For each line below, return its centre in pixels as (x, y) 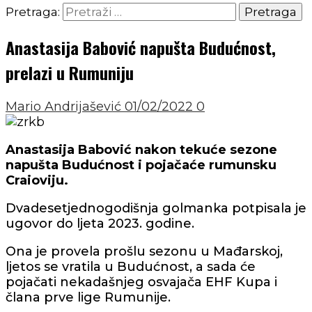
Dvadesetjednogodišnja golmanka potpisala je (156, 208)
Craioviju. (37, 180)
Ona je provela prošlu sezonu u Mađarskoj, (144, 251)
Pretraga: (33, 12)
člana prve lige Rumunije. (88, 297)
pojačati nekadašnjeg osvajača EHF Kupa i (141, 282)
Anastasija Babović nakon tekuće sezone (141, 149)
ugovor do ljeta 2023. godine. (100, 223)
